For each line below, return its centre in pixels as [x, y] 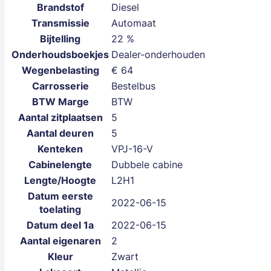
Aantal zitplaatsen [60, 118]
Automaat [134, 23]
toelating [60, 210]
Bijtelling [60, 39]
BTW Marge [60, 102]
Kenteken [60, 149]
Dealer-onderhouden [158, 55]
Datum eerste [60, 196]
